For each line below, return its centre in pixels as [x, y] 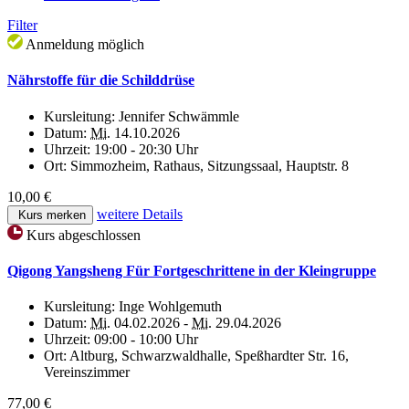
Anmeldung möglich [85, 44]
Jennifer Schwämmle [179, 116]
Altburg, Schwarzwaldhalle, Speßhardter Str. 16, [209, 356]
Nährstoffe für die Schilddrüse [101, 80]
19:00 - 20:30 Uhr [146, 149]
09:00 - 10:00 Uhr [146, 340]
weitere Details [140, 214]
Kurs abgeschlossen [84, 235]
